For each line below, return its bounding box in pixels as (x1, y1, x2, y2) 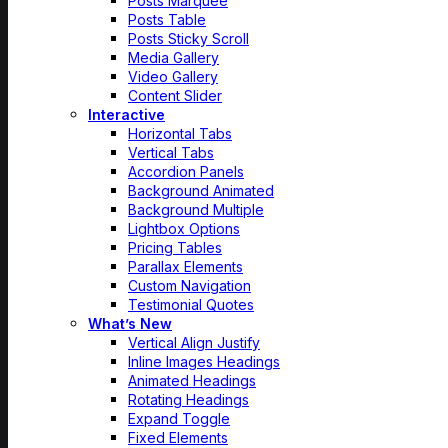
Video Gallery (128, 68, 218, 85)
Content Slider (128, 87, 222, 104)
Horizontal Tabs (128, 125, 232, 142)
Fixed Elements (128, 429, 228, 446)
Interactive (88, 106, 165, 123)
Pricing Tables (128, 239, 222, 256)
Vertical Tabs (128, 144, 214, 161)
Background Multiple (128, 201, 264, 218)
